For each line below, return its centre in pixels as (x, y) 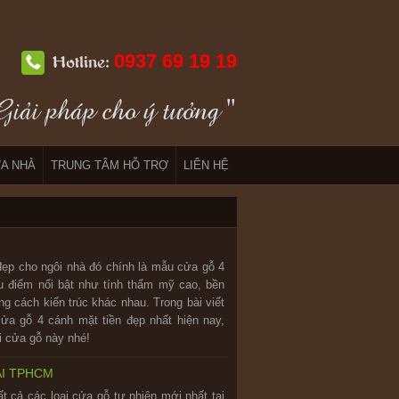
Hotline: (83, 63)
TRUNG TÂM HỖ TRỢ (110, 165)
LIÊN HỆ (206, 165)
